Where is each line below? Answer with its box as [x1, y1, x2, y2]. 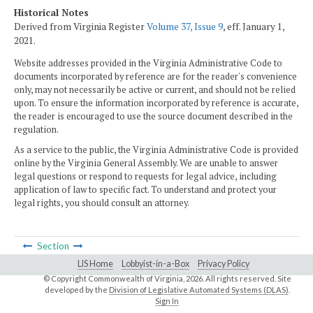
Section [34, 240, 71, 252]
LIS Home [78, 259, 113, 270]
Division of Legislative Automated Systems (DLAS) [108, 285, 289, 295]
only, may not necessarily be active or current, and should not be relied [14, 84, 296, 96]
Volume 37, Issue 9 [147, 20, 223, 33]
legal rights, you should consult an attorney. [14, 197, 189, 210]
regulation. [14, 124, 59, 136]
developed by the [44, 285, 109, 295]
